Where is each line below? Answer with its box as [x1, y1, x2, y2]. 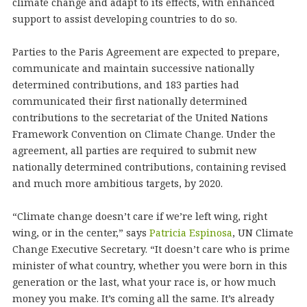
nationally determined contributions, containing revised [12, 160, 286, 173]
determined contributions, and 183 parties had [12, 78, 239, 91]
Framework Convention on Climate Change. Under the [12, 127, 275, 140]
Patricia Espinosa [149, 226, 232, 239]
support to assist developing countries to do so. [12, 12, 237, 25]
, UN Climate [232, 226, 293, 239]
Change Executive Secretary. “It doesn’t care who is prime [12, 243, 290, 256]
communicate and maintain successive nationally [12, 62, 254, 75]
